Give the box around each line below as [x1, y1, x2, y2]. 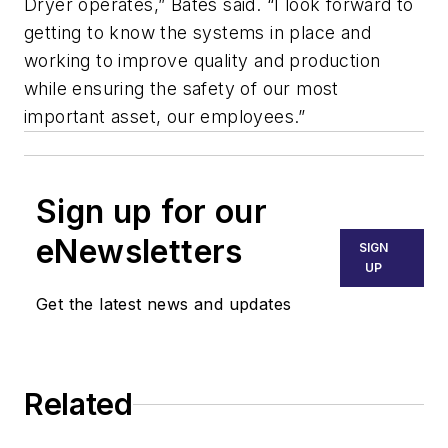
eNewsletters [36, 232, 243, 272]
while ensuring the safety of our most [24, 78, 339, 100]
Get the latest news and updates [36, 294, 292, 315]
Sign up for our [36, 192, 267, 232]
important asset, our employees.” [24, 106, 306, 128]
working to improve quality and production [24, 50, 381, 72]
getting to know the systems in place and [24, 22, 371, 44]
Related [24, 386, 133, 423]
